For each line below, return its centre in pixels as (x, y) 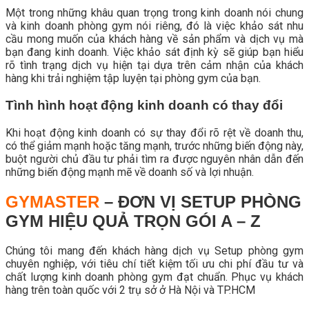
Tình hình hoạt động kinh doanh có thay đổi (144, 105)
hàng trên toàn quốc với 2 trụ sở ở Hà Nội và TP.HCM (130, 290)
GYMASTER (52, 201)
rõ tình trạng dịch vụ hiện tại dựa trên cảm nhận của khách (154, 66)
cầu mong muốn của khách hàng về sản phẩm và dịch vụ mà (154, 39)
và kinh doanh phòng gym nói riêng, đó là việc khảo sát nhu (154, 26)
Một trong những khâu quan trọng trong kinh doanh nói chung (154, 13)
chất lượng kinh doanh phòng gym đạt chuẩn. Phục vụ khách (154, 277)
